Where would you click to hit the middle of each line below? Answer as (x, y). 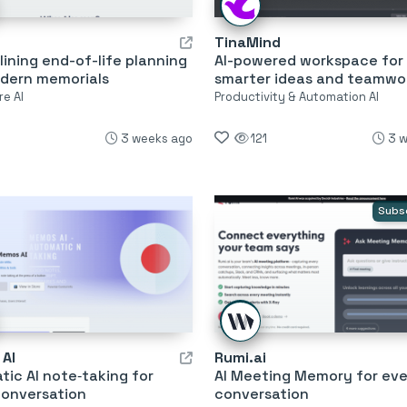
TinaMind (247, 42)
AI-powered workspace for (308, 60)
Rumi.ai (240, 358)
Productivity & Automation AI (296, 96)
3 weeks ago (156, 138)
